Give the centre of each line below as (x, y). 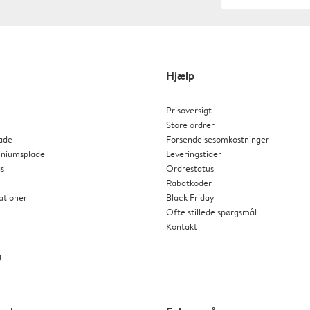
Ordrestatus (190, 168)
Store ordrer (190, 124)
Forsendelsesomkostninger (218, 139)
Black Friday (190, 197)
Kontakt (182, 226)
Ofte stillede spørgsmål (211, 211)
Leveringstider (194, 153)
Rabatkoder (189, 182)
